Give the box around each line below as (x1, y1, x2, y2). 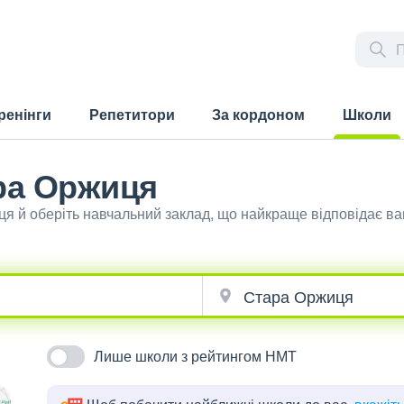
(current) (332, 138, 391, 159)
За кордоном (212, 104, 306, 124)
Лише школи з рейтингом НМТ (94, 345, 298, 366)
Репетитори (88, 104, 175, 124)
